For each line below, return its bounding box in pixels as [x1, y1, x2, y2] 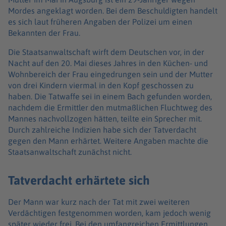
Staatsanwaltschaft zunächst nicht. [8, 147, 134, 156]
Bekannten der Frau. [8, 28, 82, 37]
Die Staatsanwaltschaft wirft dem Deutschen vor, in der [8, 47, 204, 56]
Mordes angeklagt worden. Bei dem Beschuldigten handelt [8, 6, 217, 15]
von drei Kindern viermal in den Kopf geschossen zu [8, 80, 194, 90]
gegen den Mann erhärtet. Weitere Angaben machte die [8, 136, 208, 145]
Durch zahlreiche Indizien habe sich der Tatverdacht [8, 125, 196, 134]
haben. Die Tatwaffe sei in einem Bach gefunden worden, [8, 91, 212, 101]
